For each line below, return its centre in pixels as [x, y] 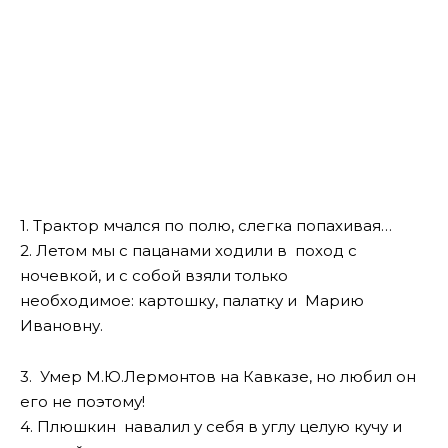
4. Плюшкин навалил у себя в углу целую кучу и [211, 426]
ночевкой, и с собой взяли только [154, 276]
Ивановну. [61, 326]
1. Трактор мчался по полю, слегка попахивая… [206, 226]
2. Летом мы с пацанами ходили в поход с [188, 251]
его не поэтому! [82, 401]
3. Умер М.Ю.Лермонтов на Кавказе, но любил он [218, 376]
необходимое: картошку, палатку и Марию [192, 301]
